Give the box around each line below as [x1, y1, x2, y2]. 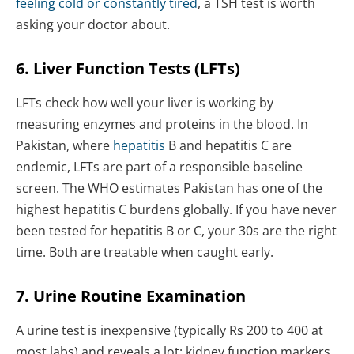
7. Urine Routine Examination [16, 284, 246, 307]
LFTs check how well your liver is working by [16, 93, 273, 111]
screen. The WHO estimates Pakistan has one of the [16, 179, 322, 197]
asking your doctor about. [16, 15, 170, 33]
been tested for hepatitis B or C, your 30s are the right [16, 221, 337, 239]
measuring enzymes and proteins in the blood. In [16, 115, 308, 133]
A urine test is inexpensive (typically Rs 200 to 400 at [16, 321, 323, 339]
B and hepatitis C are [165, 136, 292, 154]
